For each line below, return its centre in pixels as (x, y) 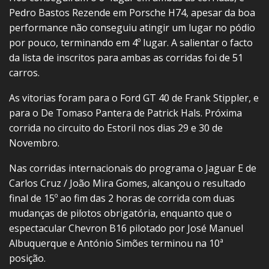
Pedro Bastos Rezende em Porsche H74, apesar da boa (132, 13)
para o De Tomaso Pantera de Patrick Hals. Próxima (125, 113)
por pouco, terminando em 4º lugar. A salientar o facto (131, 43)
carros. (24, 73)
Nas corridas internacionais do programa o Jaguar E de (133, 168)
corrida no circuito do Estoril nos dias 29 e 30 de (116, 128)
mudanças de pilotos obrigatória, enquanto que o (120, 213)
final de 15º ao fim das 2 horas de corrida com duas (122, 198)
